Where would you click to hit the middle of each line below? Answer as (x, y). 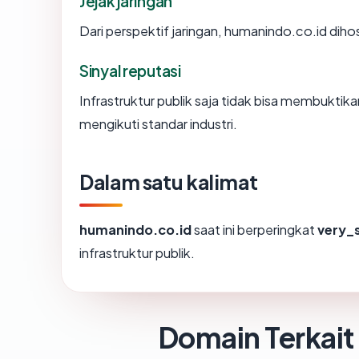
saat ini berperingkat (254, 230)
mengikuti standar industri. (158, 124)
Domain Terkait (256, 337)
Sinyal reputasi (130, 71)
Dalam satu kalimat (169, 182)
